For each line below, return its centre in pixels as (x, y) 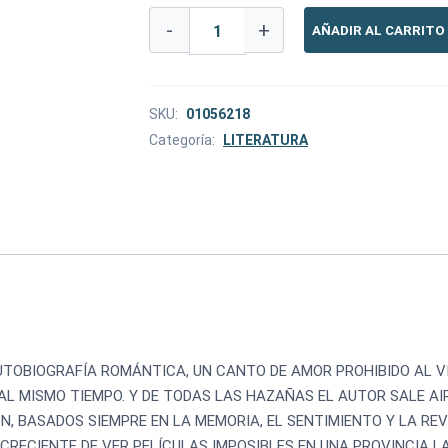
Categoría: (183, 140)
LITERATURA (265, 140)
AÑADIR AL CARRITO (378, 30)
